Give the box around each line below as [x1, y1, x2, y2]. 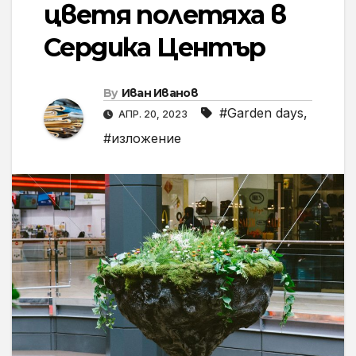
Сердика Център [44, 32, 265, 64]
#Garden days [219, 105, 304, 122]
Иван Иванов [121, 86, 198, 101]
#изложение [103, 130, 181, 147]
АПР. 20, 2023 [116, 108, 190, 121]
